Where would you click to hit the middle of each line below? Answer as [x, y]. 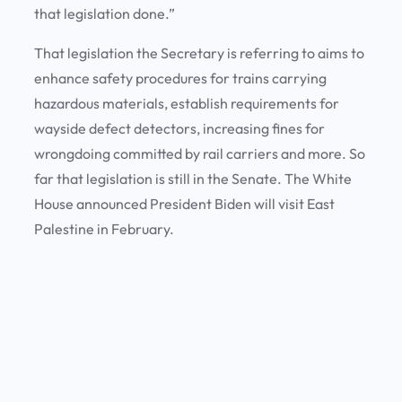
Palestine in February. [107, 229]
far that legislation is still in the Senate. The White [193, 179]
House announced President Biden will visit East [184, 204]
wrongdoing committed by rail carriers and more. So [200, 154]
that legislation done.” [106, 14]
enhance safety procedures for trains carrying [180, 79]
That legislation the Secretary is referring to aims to [199, 53]
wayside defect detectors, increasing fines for [179, 129]
